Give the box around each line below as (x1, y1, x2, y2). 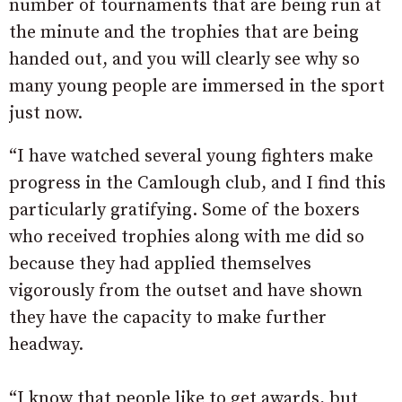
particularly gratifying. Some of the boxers (9, 199, 360, 223)
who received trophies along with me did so (9, 226, 364, 249)
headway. (9, 334, 83, 357)
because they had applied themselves (9, 253, 311, 276)
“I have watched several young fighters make (9, 145, 373, 169)
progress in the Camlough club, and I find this (9, 172, 386, 196)
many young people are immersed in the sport (9, 75, 385, 99)
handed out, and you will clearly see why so (9, 48, 360, 72)
